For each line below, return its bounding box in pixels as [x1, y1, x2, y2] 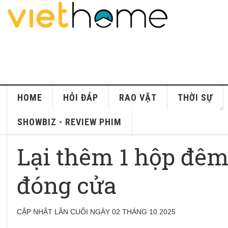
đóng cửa [17, 170, 117, 200]
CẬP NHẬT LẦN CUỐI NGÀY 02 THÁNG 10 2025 [17, 208, 176, 216]
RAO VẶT [119, 92, 157, 103]
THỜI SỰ [178, 92, 213, 103]
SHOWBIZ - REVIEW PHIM [17, 117, 122, 127]
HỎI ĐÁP [63, 92, 99, 103]
